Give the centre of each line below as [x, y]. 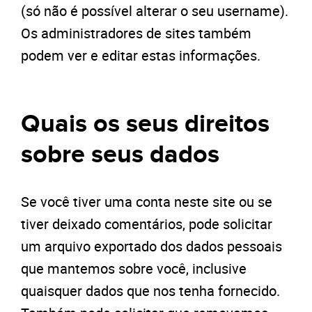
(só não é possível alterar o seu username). [155, 11]
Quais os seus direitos [145, 124]
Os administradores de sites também [136, 33]
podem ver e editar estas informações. [141, 55]
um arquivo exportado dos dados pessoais [151, 246]
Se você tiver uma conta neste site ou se [147, 202]
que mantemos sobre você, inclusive [134, 268]
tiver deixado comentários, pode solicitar [147, 224]
